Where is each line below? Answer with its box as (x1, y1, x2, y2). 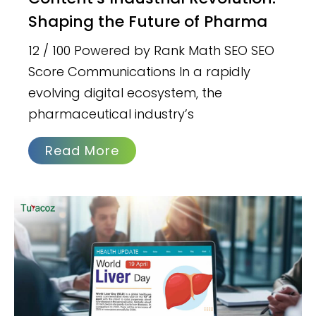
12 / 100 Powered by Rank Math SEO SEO (28, 41, 275, 59)
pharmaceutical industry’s (28, 104, 195, 123)
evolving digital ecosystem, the (28, 83, 223, 102)
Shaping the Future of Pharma (28, 10, 268, 32)
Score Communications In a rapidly (28, 62, 251, 80)
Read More (45, 141, 120, 159)
